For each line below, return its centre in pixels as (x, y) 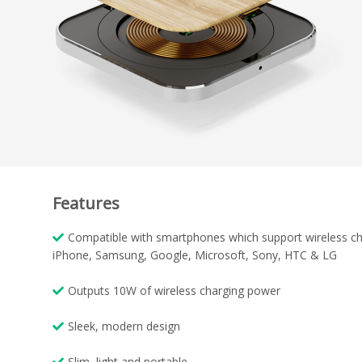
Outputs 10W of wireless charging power (174, 290)
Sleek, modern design (124, 326)
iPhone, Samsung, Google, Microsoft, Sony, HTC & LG (195, 255)
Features (86, 203)
